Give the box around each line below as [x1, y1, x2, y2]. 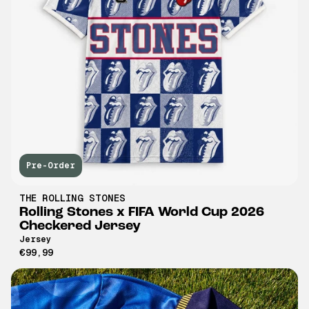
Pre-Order [26, 160, 75, 170]
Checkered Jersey [19, 219, 141, 233]
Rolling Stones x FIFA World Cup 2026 [19, 205, 264, 219]
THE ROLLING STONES [19, 192, 126, 203]
